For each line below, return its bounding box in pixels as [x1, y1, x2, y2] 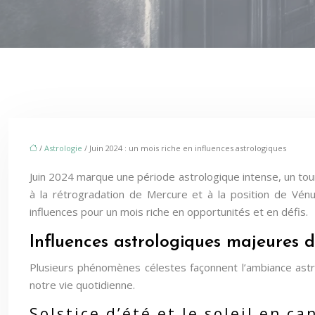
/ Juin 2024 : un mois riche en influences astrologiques [82, 143, 286, 153]
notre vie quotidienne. [30, 278, 135, 292]
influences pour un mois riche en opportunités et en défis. [30, 205, 308, 219]
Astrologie [44, 143, 82, 153]
